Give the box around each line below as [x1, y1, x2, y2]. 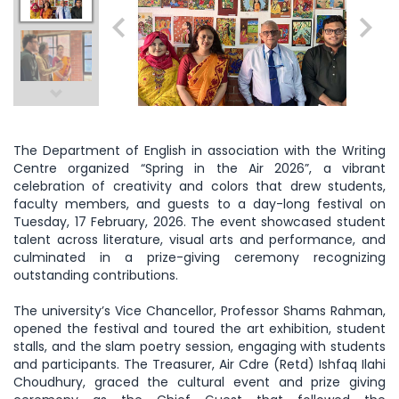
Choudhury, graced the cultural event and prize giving [13, 372, 386, 391]
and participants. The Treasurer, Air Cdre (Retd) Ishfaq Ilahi [13, 354, 386, 373]
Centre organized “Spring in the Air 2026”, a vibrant [13, 159, 386, 177]
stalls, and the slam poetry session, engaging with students [13, 337, 386, 355]
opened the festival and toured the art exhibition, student [13, 319, 386, 338]
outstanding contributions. [13, 265, 178, 284]
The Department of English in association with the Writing [13, 141, 386, 159]
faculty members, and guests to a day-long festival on [13, 194, 386, 213]
